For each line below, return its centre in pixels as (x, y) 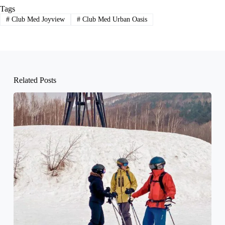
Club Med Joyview (37, 19)
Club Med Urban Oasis (114, 19)
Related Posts (35, 80)
